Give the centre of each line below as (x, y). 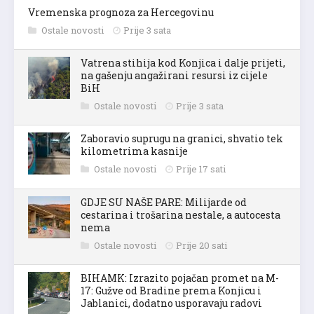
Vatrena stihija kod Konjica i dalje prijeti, (183, 61)
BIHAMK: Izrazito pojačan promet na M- (180, 276)
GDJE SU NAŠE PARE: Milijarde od (164, 200)
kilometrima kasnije (134, 149)
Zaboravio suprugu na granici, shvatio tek (182, 137)
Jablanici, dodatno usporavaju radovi (171, 301)
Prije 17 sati (201, 167)
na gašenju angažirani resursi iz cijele (174, 74)
